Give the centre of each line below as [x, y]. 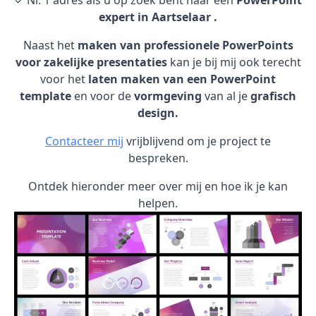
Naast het [50, 45]
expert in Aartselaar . [158, 17]
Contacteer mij [84, 141]
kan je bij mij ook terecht [234, 62]
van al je [226, 96]
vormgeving [168, 96]
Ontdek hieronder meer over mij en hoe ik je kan [158, 186]
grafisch [273, 96]
